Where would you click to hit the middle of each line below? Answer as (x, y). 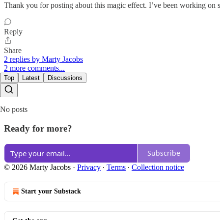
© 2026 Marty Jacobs (37, 167)
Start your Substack (51, 191)
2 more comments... (34, 68)
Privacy (89, 167)
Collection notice (158, 167)
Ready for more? (38, 129)
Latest (31, 78)
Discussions (65, 78)
